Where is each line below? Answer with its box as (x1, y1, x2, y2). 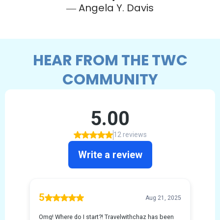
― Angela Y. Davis (66, 1, 154, 15)
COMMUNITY (62, 69, 158, 90)
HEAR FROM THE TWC (32, 50, 188, 71)
